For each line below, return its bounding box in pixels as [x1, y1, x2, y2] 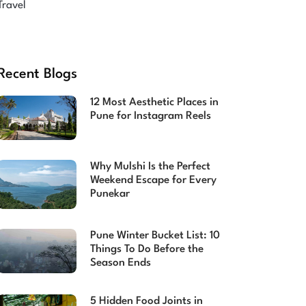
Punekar [89, 188, 130, 199]
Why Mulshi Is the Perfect [89, 161, 210, 172]
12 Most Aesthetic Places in [89, 96, 219, 108]
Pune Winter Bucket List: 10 [89, 229, 220, 241]
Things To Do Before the [89, 243, 204, 255]
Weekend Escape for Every [89, 174, 217, 186]
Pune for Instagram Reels [89, 110, 211, 122]
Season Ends [89, 257, 151, 268]
